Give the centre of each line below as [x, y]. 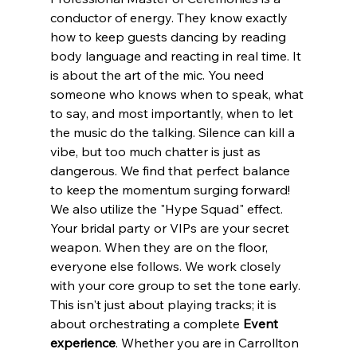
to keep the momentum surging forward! [170, 190]
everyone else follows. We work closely [167, 267]
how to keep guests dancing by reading [169, 37]
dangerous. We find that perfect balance [171, 171]
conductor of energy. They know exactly [170, 18]
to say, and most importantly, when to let [173, 114]
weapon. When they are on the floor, [160, 247]
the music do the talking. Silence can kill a [174, 133]
